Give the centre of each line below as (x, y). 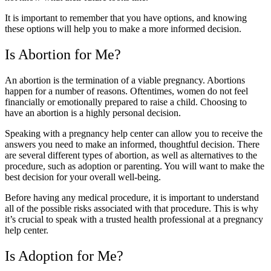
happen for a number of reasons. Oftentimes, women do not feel (126, 91)
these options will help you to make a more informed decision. (123, 28)
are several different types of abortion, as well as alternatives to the (131, 155)
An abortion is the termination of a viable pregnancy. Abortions (125, 80)
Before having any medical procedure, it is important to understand (132, 197)
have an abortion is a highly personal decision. (93, 113)
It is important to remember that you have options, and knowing (126, 18)
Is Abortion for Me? (63, 54)
